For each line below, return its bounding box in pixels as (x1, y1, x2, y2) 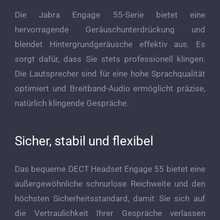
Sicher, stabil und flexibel (15, 133, 153, 148)
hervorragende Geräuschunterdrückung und (15, 25, 205, 35)
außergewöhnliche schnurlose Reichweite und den (15, 179, 205, 189)
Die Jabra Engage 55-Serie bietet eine (15, 10, 205, 20)
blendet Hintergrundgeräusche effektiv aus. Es (15, 39, 205, 50)
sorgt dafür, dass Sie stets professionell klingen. (15, 54, 205, 64)
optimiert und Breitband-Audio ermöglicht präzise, (15, 83, 205, 94)
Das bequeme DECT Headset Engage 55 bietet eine (15, 164, 205, 174)
